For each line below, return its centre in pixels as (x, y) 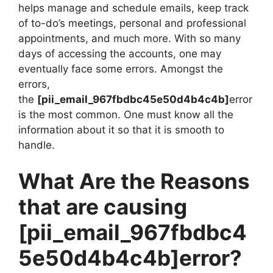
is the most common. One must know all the (126, 114)
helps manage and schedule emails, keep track (133, 8)
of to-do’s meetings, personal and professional (132, 23)
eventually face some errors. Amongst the (121, 69)
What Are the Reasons (134, 181)
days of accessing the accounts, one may (120, 53)
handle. (37, 145)
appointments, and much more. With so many (129, 38)
